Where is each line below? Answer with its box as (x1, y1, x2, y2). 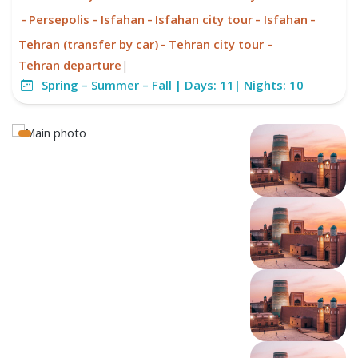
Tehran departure (18, 57, 121, 74)
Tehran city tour (169, 35, 265, 52)
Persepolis (29, 10, 90, 27)
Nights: (244, 77, 289, 93)
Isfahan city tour (155, 10, 253, 27)
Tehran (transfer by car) (18, 35, 158, 52)
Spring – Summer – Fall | (38, 77, 185, 93)
